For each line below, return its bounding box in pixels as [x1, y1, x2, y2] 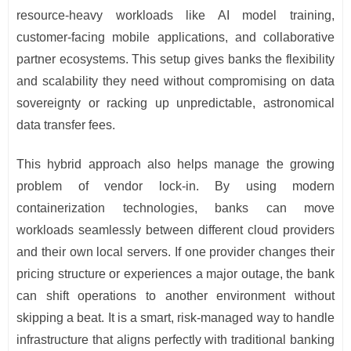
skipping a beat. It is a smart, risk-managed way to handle [16, 311, 335, 325]
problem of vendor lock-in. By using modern [16, 179, 335, 194]
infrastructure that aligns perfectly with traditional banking [16, 333, 335, 347]
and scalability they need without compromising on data [16, 74, 335, 89]
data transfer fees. [16, 118, 115, 132]
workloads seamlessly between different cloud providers [16, 223, 335, 237]
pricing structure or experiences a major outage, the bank [16, 267, 335, 281]
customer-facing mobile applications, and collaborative [16, 31, 335, 45]
